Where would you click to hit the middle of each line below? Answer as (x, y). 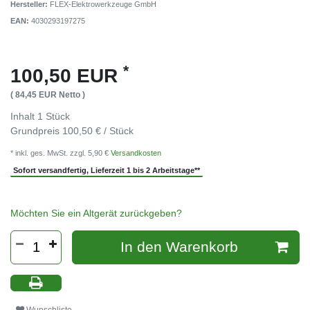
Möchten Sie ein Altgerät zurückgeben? (96, 213)
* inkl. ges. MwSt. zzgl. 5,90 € (61, 153)
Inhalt (24, 117)
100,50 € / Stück (98, 131)
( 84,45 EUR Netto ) (48, 95)
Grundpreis (36, 131)
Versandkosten (136, 153)
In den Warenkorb (179, 247)
